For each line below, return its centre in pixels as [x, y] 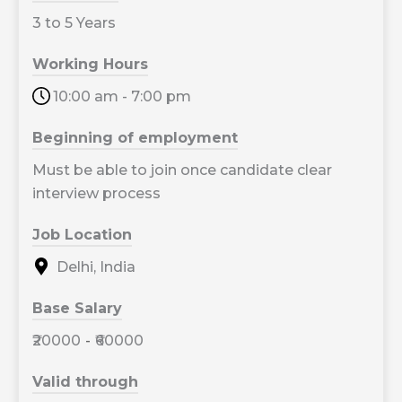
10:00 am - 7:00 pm [122, 97]
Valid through [85, 382]
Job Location [82, 235]
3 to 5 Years [74, 23]
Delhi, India [94, 267]
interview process [96, 194]
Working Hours [90, 65]
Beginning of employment [135, 138]
